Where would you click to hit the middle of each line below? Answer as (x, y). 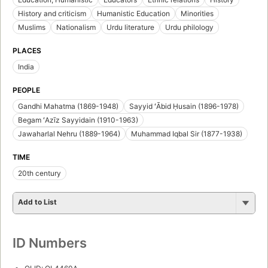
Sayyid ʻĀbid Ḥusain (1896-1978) (184, 106)
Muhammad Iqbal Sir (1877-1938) (187, 134)
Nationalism (76, 28)
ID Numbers (50, 243)
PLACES (27, 51)
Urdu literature (130, 28)
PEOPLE (26, 90)
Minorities (197, 14)
